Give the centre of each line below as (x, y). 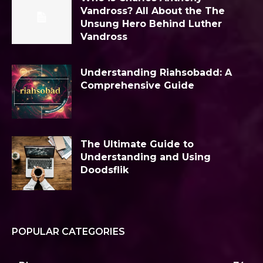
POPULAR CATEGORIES (68, 231)
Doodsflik (104, 170)
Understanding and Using (146, 157)
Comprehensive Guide (137, 86)
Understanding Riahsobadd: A (156, 73)
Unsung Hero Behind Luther (151, 24)
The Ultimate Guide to (137, 144)
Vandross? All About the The (153, 11)
